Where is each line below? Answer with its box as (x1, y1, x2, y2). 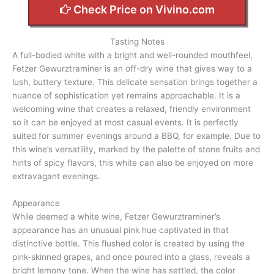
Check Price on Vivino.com (73, 2, 215, 16)
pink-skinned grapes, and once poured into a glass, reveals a (12, 252, 250, 262)
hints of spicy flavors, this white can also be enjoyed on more (12, 158, 253, 168)
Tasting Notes (109, 37, 165, 47)
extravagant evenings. (12, 171, 100, 182)
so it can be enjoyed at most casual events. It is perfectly (12, 117, 239, 128)
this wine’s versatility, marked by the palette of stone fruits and (12, 144, 260, 155)
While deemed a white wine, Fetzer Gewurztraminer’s (12, 212, 220, 222)
